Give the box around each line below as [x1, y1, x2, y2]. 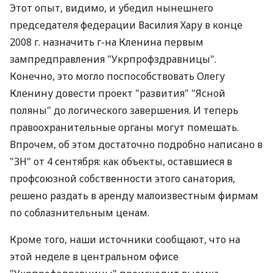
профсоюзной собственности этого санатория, [10, 172, 235, 185]
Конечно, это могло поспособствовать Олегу [10, 69, 225, 83]
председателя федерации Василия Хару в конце [10, 18, 243, 32]
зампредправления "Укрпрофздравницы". [10, 52, 216, 66]
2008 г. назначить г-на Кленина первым [10, 35, 204, 49]
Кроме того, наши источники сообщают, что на [10, 233, 240, 246]
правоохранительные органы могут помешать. [10, 121, 239, 134]
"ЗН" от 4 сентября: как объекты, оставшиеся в [10, 155, 232, 168]
